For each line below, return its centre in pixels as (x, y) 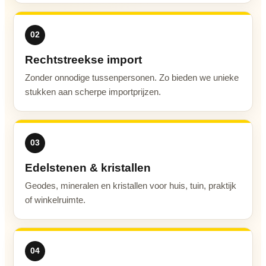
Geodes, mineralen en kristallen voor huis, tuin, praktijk (131, 185)
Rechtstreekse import (83, 59)
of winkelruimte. (55, 199)
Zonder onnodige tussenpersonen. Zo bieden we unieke (132, 77)
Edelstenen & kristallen (88, 167)
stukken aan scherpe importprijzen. (93, 91)
